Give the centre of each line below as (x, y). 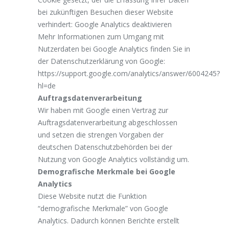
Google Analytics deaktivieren (123, 24)
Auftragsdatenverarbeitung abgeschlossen (108, 122)
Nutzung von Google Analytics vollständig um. (113, 159)
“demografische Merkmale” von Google (103, 208)
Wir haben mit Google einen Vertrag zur (103, 110)
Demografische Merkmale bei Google (107, 171)
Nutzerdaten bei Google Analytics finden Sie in (114, 49)
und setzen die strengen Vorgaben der (101, 134)
